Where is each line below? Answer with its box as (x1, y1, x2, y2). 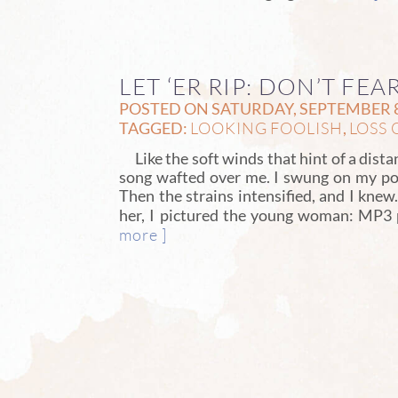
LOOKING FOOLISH (190, 118, 343, 139)
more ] (119, 224, 167, 244)
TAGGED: (119, 119, 191, 139)
